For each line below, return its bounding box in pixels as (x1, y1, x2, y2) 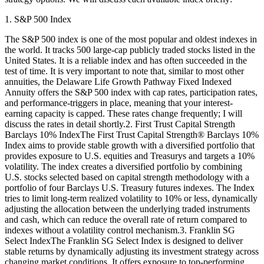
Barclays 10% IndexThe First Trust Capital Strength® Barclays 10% (5, 129, 259, 140)
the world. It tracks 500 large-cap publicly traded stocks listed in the (5, 44, 255, 55)
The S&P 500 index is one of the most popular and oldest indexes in (5, 34, 257, 44)
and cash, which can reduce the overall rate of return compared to (5, 214, 247, 225)
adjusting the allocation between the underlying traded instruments (5, 203, 250, 214)
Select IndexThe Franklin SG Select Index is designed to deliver (5, 235, 243, 246)
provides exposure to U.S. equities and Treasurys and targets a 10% (5, 150, 255, 161)
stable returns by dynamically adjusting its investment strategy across (5, 246, 259, 256)
